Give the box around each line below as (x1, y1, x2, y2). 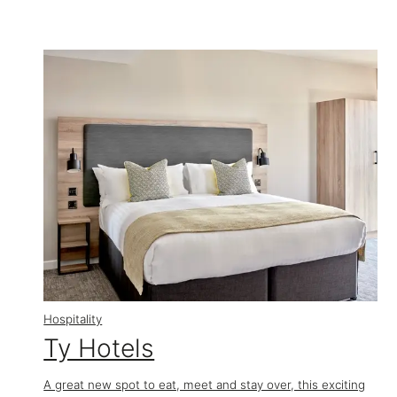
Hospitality (43, 311, 103, 326)
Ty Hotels (43, 332, 155, 363)
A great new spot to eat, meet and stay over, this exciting (43, 378, 366, 393)
